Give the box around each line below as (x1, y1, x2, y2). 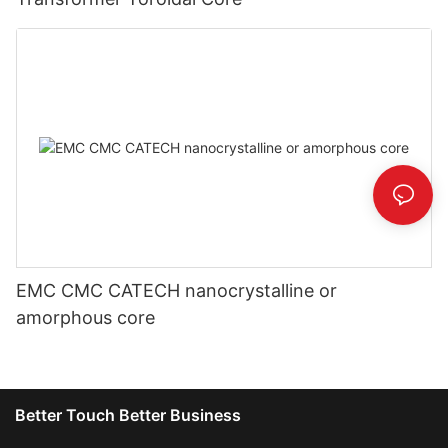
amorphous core (16, 306, 155, 328)
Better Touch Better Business (15, 405, 241, 425)
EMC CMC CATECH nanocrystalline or (16, 279, 337, 301)
